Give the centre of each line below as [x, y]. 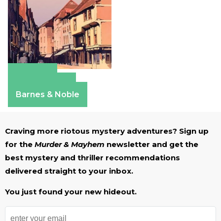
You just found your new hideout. [71, 191]
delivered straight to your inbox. [69, 171]
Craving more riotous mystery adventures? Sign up [107, 131]
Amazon [33, 75]
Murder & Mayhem [70, 144]
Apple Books [42, 85]
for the [20, 144]
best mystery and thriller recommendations [92, 157]
